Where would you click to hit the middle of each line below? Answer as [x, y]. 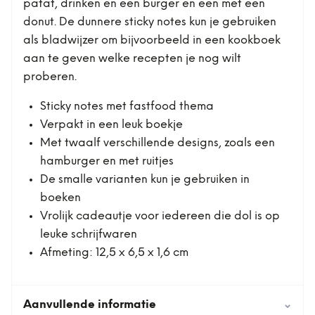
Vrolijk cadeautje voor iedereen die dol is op [160, 216]
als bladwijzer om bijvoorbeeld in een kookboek [152, 40]
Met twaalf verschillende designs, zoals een [157, 143]
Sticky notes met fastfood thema [127, 107]
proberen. [50, 77]
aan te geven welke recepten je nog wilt [132, 59]
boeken [60, 198]
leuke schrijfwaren [89, 234]
